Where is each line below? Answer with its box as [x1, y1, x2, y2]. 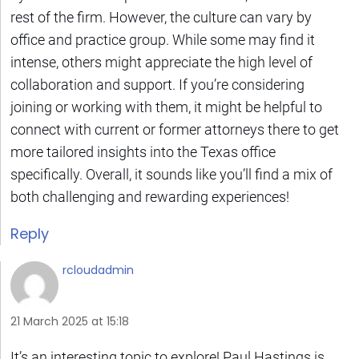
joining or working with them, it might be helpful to [10, 98, 322, 115]
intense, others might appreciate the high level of [10, 53, 313, 71]
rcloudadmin [63, 261, 134, 278]
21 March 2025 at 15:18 [10, 313, 129, 329]
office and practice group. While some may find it [10, 30, 315, 48]
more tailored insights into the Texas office [10, 143, 276, 160]
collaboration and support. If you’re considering [10, 75, 305, 93]
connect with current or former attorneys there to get [10, 120, 339, 138]
